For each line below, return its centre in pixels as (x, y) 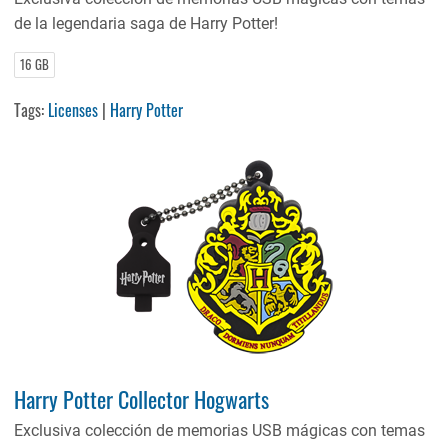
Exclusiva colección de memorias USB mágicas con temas (220, 430)
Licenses (73, 109)
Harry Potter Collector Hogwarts (142, 399)
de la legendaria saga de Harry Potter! (146, 23)
